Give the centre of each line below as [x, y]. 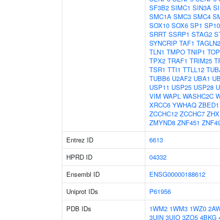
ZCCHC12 [164, 114]
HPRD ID [79, 157]
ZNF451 [189, 123]
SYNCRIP [163, 43]
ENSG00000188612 [177, 174]
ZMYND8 [162, 123]
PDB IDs [79, 208]
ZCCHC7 [192, 114]
